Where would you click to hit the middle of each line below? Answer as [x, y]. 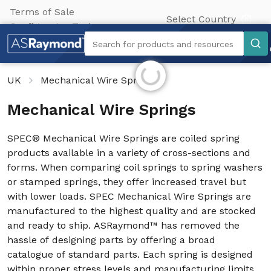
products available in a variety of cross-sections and [129, 153]
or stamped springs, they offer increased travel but [127, 182]
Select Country [201, 19]
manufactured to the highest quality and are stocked [132, 211]
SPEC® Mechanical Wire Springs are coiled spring [123, 138]
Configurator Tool [51, 26]
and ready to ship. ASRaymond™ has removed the [123, 225]
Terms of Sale [42, 12]
